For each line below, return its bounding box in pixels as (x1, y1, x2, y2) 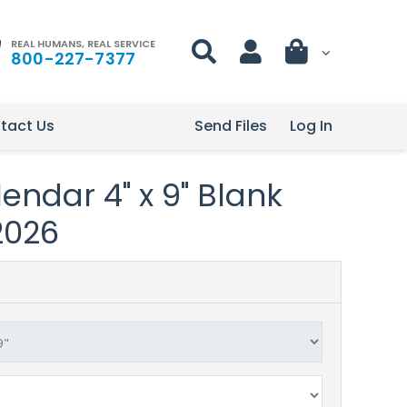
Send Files (194, 115, 267, 136)
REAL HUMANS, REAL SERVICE (11, 35, 155, 51)
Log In (290, 115, 333, 136)
